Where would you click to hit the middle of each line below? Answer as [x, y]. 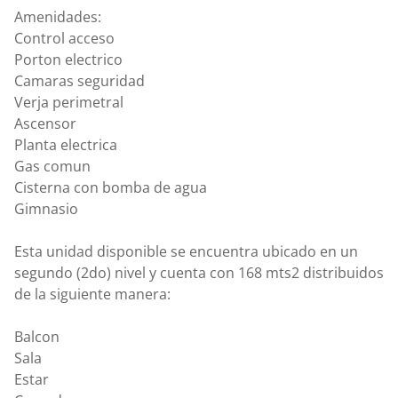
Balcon [37, 337]
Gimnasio [46, 209]
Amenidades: [58, 17]
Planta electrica [66, 145]
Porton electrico [68, 60]
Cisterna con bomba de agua [111, 187]
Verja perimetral [69, 102]
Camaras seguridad [80, 81]
